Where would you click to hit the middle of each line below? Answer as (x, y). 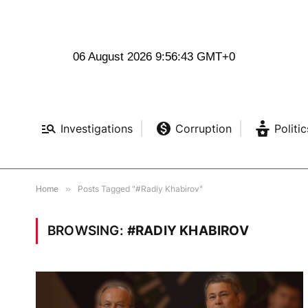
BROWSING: (87, 231)
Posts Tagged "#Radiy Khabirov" (140, 189)
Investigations (96, 129)
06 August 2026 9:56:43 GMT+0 (154, 57)
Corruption (203, 129)
